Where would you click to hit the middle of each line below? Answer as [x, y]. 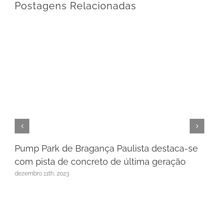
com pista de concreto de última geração [100, 161]
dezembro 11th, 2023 [42, 174]
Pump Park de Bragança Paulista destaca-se [106, 148]
